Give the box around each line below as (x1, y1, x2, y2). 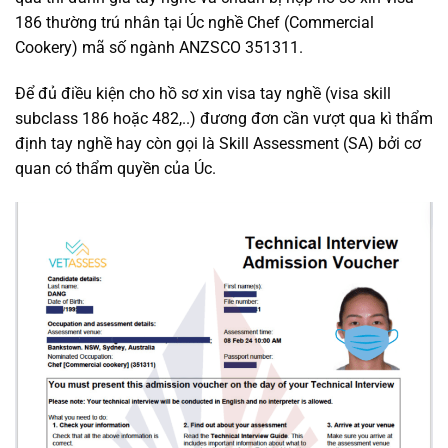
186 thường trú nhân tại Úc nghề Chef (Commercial (15, 13, 374, 33)
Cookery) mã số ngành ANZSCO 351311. (15, 38, 307, 58)
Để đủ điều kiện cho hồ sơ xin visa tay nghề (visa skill (15, 84, 391, 104)
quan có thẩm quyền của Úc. (15, 159, 216, 179)
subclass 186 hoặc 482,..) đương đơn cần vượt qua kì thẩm (15, 109, 433, 129)
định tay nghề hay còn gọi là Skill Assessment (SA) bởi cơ (15, 134, 421, 154)
